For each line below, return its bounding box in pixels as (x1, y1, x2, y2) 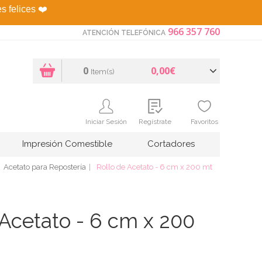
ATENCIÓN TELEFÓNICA (82, 28, 166, 37)
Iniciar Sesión (85, 117, 127, 126)
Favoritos (190, 117, 218, 126)
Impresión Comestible (22, 138, 112, 149)
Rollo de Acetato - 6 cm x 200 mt (96, 162, 212, 171)
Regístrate (139, 117, 171, 126)
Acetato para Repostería (4, 162, 86, 171)
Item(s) (90, 67, 115, 76)
